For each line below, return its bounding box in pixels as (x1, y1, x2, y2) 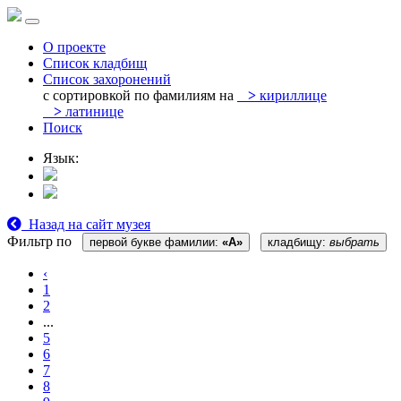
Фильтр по (7, 234, 72, 249)
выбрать (329, 235, 380, 249)
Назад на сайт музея (21, 217, 150, 232)
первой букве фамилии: (90, 235, 222, 249)
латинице (62, 104, 124, 119)
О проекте (43, 39, 106, 55)
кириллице (256, 88, 327, 103)
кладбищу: (268, 235, 329, 249)
